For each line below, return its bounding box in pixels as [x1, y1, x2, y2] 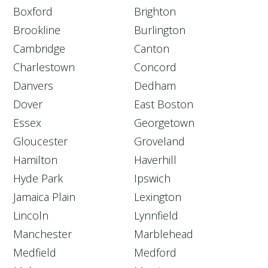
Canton [134, 41, 169, 56]
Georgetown [134, 115, 194, 130]
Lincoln [13, 208, 49, 223]
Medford [134, 245, 176, 260]
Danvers [13, 78, 54, 93]
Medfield [13, 245, 57, 260]
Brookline [13, 22, 61, 37]
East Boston [134, 96, 193, 111]
